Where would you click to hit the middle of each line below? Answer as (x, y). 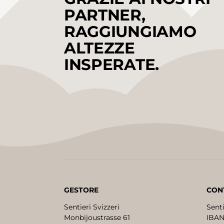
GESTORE (81, 190)
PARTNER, (105, 15)
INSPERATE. (111, 64)
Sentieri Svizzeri (92, 207)
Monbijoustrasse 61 (97, 218)
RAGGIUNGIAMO (130, 31)
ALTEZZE (99, 48)
